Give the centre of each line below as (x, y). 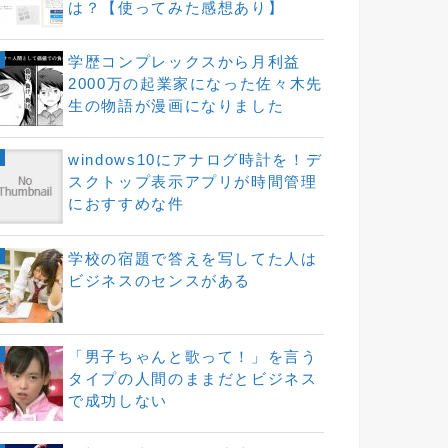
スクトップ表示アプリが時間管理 (193, 182)
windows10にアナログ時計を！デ (195, 160)
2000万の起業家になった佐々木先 (196, 84)
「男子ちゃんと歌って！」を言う (193, 356)
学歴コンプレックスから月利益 (185, 62)
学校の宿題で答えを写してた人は (193, 258)
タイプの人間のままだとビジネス (193, 378)
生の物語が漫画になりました (176, 106)
